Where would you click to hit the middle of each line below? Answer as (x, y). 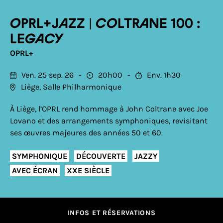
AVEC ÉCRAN (35, 170)
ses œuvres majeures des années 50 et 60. (86, 133)
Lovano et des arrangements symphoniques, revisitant (109, 121)
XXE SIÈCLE (88, 170)
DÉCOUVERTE (101, 156)
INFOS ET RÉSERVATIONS (111, 213)
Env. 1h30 (164, 75)
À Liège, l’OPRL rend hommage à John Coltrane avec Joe (109, 109)
